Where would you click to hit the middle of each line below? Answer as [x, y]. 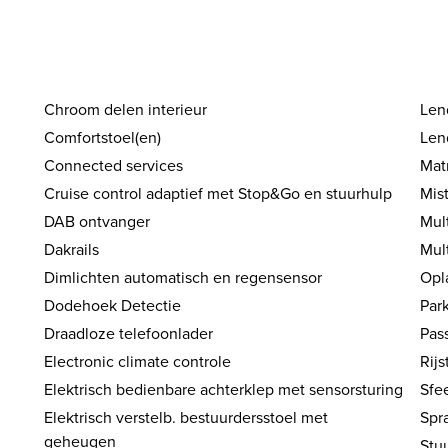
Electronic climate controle [138, 362]
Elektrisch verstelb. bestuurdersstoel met [186, 418]
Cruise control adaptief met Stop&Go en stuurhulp [218, 194]
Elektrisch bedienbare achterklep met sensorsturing [224, 390]
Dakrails [72, 250]
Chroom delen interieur [126, 110]
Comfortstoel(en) [103, 138]
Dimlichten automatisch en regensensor [183, 278]
